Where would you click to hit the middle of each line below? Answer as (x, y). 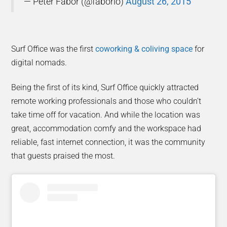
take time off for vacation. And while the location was (106, 115)
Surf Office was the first (53, 49)
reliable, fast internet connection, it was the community (108, 142)
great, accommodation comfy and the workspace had (106, 128)
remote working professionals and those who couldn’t (106, 101)
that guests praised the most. (63, 156)
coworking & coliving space (144, 49)
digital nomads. (39, 62)
